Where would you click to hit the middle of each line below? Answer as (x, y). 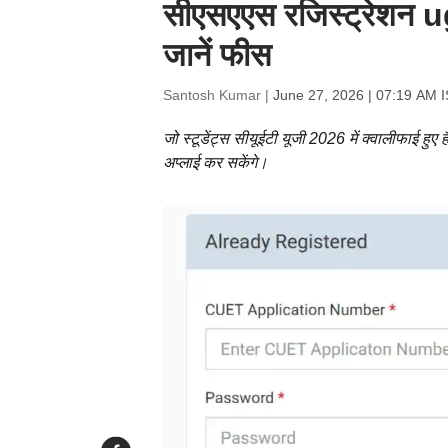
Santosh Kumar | (217, 95)
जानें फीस (216, 55)
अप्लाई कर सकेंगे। (215, 162)
